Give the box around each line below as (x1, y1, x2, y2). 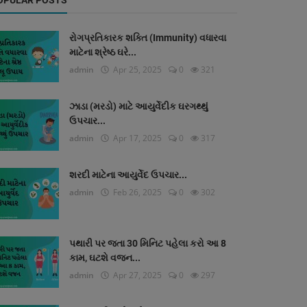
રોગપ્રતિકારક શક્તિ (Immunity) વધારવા (69, 32, 226, 44)
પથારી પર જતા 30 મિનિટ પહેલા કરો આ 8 (69, 238, 226, 249)
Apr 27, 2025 (109, 269, 162, 282)
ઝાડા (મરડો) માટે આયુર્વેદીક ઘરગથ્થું (69, 101, 208, 112)
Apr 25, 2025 (109, 64, 162, 76)
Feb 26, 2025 (109, 186, 162, 199)
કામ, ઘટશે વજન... (69, 252, 140, 264)
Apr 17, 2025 (109, 132, 162, 145)
